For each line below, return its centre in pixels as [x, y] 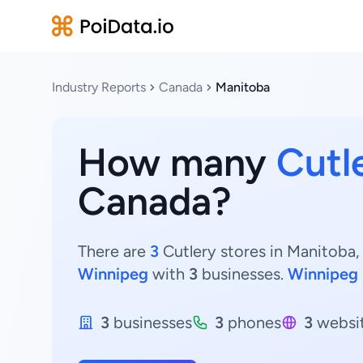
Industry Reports [99, 87]
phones [252, 322]
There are [114, 251]
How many [177, 162]
